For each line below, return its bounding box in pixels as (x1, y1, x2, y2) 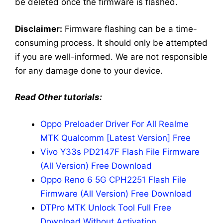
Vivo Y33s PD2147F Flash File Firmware (40, 146, 200, 157)
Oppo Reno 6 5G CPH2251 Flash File (40, 174, 186, 185)
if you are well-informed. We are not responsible (15, 51, 208, 62)
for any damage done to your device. (15, 65, 163, 76)
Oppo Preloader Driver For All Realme (40, 118, 189, 129)
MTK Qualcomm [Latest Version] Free (40, 132, 191, 143)
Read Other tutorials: (15, 92, 102, 103)
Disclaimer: (15, 23, 62, 34)
